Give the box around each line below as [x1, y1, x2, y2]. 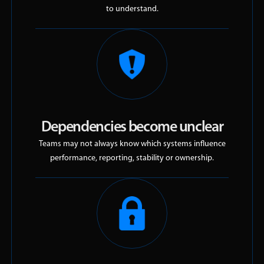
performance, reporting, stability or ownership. [50, 154, 214, 163]
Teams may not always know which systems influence [38, 140, 226, 149]
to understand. [105, 5, 159, 14]
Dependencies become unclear [41, 120, 223, 136]
